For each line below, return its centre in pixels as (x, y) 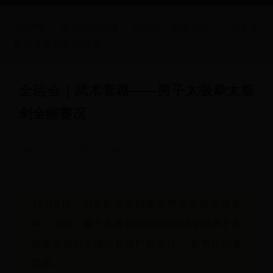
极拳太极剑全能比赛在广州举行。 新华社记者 (136, 244)
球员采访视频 (89, 27)
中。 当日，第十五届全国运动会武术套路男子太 (136, 224)
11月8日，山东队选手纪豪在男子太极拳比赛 (136, 205)
